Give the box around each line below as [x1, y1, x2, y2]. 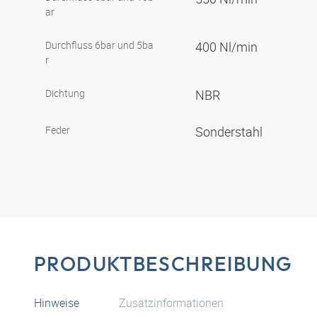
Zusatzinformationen [119, 295, 224, 311]
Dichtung [45, 86, 85, 100]
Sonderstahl [195, 123, 265, 141]
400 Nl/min [195, 38, 260, 56]
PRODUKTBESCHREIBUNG [34, 251, 293, 277]
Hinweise [34, 295, 79, 311]
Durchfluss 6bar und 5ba [45, 38, 154, 52]
